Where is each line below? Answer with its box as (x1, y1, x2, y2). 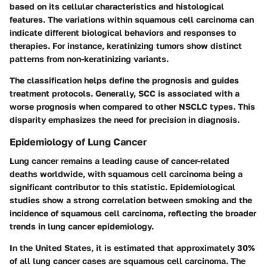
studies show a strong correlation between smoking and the (10, 195, 252, 206)
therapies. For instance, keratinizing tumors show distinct (10, 40, 242, 51)
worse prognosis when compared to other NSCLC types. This (10, 101, 255, 111)
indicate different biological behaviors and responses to (10, 27, 236, 38)
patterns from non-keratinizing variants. (10, 53, 169, 64)
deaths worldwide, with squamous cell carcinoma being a (10, 169, 243, 179)
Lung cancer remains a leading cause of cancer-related (10, 156, 229, 166)
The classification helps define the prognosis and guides (10, 74, 239, 85)
